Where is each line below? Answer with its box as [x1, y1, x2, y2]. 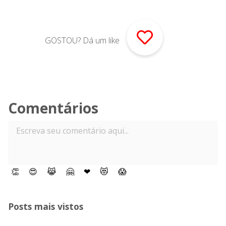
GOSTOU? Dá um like [45, 35, 122, 46]
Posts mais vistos [8, 200, 83, 212]
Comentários [8, 98, 98, 118]
